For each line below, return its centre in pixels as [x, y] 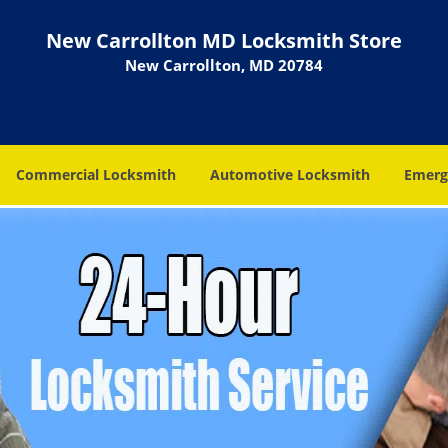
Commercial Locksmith [96, 174]
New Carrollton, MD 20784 [224, 65]
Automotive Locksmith [290, 174]
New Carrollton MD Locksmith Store [224, 40]
